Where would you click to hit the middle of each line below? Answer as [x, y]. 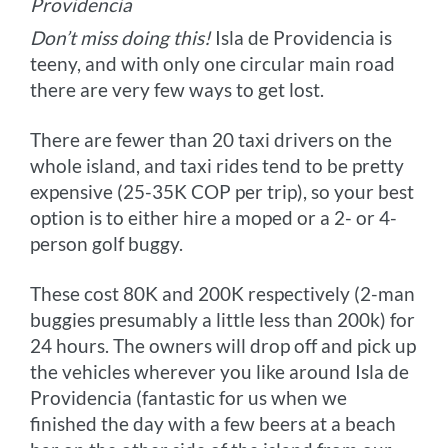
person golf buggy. [107, 243]
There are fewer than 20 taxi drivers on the [211, 139]
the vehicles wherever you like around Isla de [220, 371]
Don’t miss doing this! [121, 37]
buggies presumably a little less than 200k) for [223, 319]
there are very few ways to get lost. [177, 89]
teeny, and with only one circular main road [213, 63]
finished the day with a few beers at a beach [213, 423]
